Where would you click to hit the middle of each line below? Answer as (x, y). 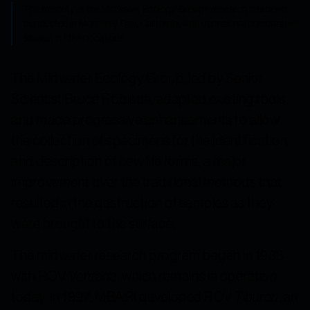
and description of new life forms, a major (129, 161)
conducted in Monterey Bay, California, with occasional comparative (161, 23)
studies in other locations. (75, 38)
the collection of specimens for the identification (149, 140)
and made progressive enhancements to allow (145, 119)
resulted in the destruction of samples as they (142, 202)
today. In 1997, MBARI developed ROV (123, 296)
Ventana (92, 275)
